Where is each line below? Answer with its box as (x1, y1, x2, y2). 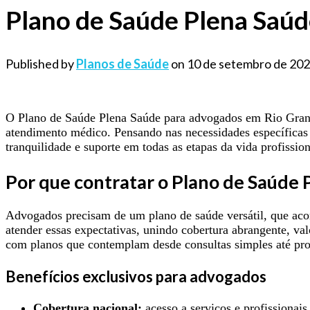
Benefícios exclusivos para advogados (6, 267, 266, 286)
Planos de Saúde (76, 56, 169, 72)
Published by (6, 56, 76, 72)
